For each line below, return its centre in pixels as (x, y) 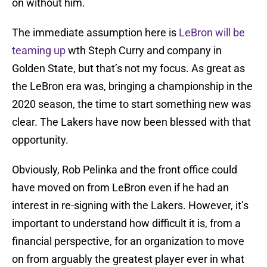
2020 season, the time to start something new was (131, 104)
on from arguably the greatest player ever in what (128, 259)
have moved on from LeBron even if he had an (120, 188)
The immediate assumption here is (95, 33)
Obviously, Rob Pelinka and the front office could (125, 170)
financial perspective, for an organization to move (128, 241)
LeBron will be (212, 33)
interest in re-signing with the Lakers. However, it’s (130, 206)
